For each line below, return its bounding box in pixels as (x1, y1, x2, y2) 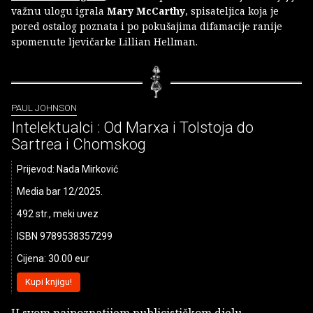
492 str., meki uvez (17, 208, 99, 220)
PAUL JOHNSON (11, 102, 77, 113)
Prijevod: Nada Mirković (17, 163, 118, 175)
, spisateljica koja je (185, 3, 279, 17)
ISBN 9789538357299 (17, 231, 112, 242)
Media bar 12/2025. (17, 186, 103, 198)
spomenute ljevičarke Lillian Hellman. (11, 34, 198, 48)
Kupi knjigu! (24, 277, 72, 288)
